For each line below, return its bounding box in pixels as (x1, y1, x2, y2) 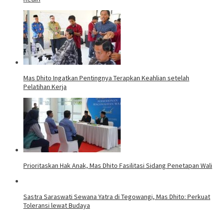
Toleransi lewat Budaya (23, 200, 90, 210)
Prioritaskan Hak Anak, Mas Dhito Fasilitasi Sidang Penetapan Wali (23, 161, 212, 170)
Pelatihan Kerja (23, 82, 67, 91)
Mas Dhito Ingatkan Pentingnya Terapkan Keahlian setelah (23, 73, 189, 82)
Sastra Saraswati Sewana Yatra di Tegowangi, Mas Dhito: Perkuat (23, 192, 210, 201)
